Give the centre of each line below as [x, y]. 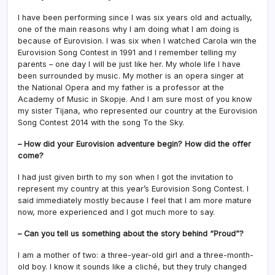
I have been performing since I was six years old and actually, [135, 17]
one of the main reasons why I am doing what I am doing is [129, 29]
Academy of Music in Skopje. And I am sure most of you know [135, 99]
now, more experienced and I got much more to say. [116, 212]
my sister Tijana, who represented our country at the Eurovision [137, 110]
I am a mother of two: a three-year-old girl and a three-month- [136, 255]
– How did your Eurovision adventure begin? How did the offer [134, 144]
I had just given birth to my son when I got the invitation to [126, 177]
